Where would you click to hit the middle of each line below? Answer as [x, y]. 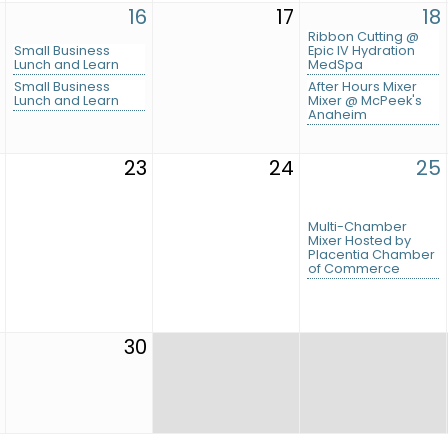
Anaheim [337, 115]
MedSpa [335, 65]
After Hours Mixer [362, 87]
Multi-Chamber [357, 227]
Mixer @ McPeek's [365, 101]
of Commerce [354, 269]
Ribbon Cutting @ [363, 37]
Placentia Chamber [371, 255]
